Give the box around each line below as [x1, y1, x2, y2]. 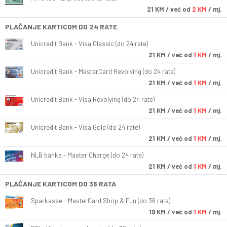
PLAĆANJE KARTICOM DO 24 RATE [5, 22, 117, 31]
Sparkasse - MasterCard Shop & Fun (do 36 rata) [31, 197, 170, 205]
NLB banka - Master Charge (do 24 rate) [31, 151, 143, 160]
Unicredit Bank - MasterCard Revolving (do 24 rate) [31, 67, 175, 76]
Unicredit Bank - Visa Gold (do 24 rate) [31, 123, 140, 132]
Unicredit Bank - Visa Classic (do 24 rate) [31, 40, 148, 48]
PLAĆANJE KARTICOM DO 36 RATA [5, 179, 116, 188]
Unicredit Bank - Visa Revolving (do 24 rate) [31, 95, 155, 104]
